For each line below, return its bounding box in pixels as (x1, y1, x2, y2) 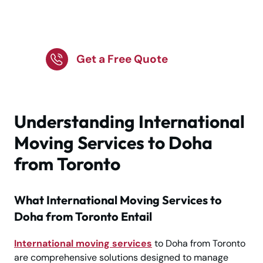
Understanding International (14, 110, 245, 133)
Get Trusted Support (50, 4, 193, 22)
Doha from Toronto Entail (14, 209, 152, 224)
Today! (50, 23, 96, 42)
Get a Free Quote (76, 52, 168, 67)
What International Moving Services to (14, 193, 222, 208)
